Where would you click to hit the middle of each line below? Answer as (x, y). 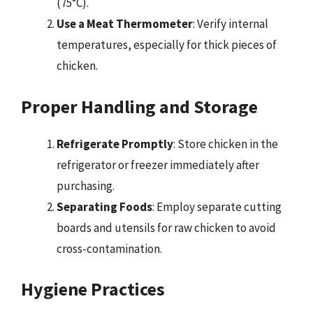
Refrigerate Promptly (115, 144)
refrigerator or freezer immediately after (158, 165)
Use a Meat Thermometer (125, 24)
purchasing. (86, 185)
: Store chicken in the (226, 144)
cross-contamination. (109, 248)
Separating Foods (104, 206)
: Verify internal (231, 24)
